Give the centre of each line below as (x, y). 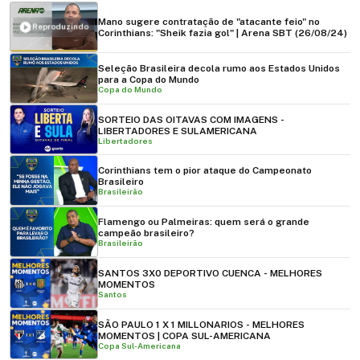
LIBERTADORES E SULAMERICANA (178, 131)
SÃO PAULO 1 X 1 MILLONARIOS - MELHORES (201, 324)
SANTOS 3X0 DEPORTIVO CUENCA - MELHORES (210, 273)
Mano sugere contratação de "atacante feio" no (209, 21)
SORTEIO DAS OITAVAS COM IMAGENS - (191, 119)
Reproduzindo (61, 27)
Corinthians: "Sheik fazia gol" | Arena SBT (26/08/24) (223, 33)
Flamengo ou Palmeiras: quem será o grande (204, 222)
